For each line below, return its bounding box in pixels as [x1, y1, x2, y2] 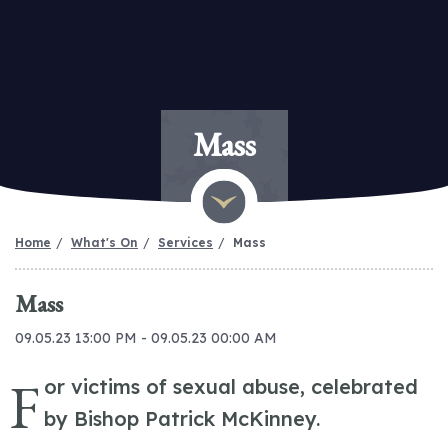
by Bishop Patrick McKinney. [44, 406, 321, 431]
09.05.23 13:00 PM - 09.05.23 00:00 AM [15, 329, 277, 347]
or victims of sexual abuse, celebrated [44, 374, 419, 399]
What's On [71, 235, 138, 250]
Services [158, 235, 213, 250]
